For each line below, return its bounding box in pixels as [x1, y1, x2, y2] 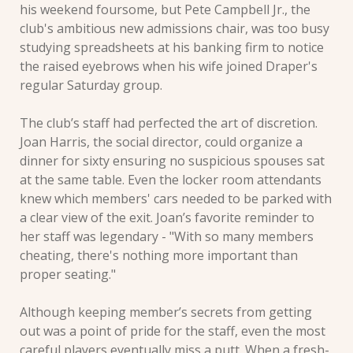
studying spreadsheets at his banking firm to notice [20, 38, 324, 56]
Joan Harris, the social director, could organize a [20, 132, 303, 150]
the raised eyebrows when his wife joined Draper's [20, 57, 318, 75]
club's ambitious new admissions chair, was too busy [20, 19, 329, 37]
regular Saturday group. [20, 76, 162, 94]
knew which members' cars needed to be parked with [20, 189, 332, 207]
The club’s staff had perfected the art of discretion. [20, 113, 318, 132]
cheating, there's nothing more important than [20, 246, 298, 264]
